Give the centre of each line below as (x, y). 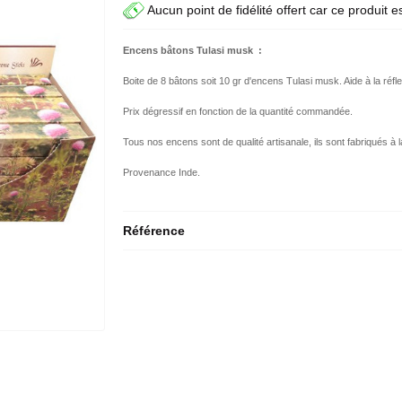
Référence (154, 231)
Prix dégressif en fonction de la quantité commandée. (238, 111)
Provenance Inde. (162, 172)
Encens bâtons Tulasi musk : (193, 50)
